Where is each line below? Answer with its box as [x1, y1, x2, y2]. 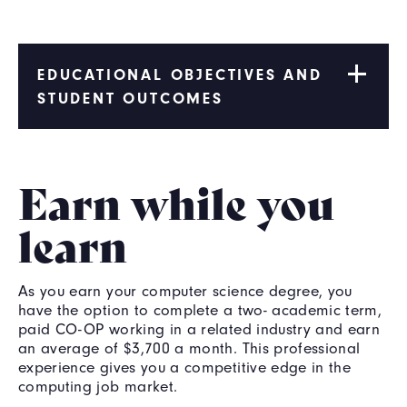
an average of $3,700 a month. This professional [18, 339, 361, 357]
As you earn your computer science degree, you [18, 282, 352, 300]
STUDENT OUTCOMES [37, 88, 223, 107]
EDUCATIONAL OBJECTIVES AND [37, 65, 323, 84]
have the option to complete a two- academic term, [18, 301, 382, 319]
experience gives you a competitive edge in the [18, 358, 352, 376]
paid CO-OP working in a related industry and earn [18, 320, 381, 338]
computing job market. [18, 377, 183, 395]
